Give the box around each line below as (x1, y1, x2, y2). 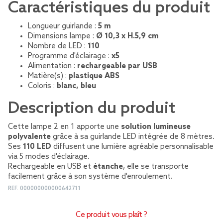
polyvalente (8, 132, 51, 141)
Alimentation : (28, 62, 77, 71)
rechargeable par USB (77, 62, 157, 71)
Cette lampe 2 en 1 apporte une (8, 122, 121, 131)
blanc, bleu (57, 82, 96, 91)
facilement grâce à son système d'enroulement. (8, 172, 173, 181)
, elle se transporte (123, 162, 189, 171)
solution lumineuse (121, 122, 191, 131)
